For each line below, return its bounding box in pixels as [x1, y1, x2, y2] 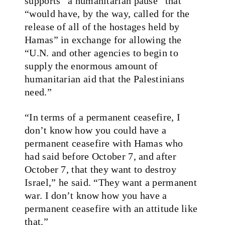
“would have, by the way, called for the [25, 8, 190, 19]
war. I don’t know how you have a [25, 189, 167, 201]
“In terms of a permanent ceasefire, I [25, 111, 181, 123]
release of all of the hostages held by [25, 21, 180, 32]
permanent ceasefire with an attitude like [25, 202, 198, 214]
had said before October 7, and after [25, 150, 176, 162]
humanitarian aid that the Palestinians [25, 73, 185, 84]
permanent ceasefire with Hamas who [25, 137, 183, 149]
